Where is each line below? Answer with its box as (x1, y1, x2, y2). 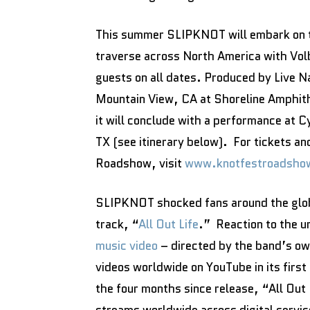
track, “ (95, 216, 138, 232)
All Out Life (138, 216, 199, 232)
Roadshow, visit (95, 155, 185, 172)
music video (95, 237, 158, 254)
